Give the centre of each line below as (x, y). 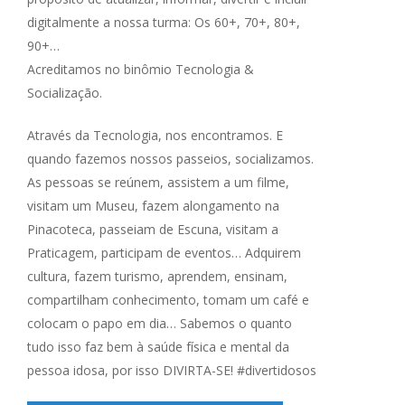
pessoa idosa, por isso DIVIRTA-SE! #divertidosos (171, 370)
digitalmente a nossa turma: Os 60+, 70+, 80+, (163, 22)
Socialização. (64, 93)
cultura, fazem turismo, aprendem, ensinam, (157, 276)
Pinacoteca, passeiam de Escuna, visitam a (152, 229)
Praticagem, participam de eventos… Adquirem (164, 253)
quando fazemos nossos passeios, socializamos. (170, 159)
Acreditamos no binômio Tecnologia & (140, 69)
